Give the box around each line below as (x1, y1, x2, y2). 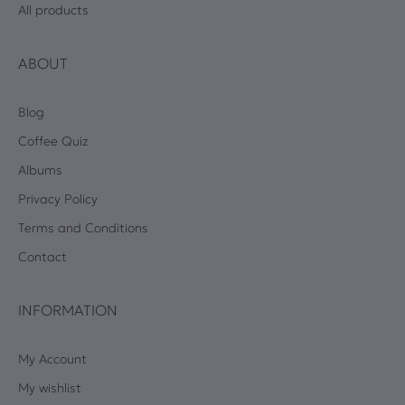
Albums (18, 162, 62, 178)
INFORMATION (18, 301, 118, 319)
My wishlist (18, 380, 81, 396)
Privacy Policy (18, 191, 98, 207)
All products (18, 2, 89, 18)
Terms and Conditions (18, 220, 148, 236)
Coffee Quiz (18, 133, 88, 149)
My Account (18, 351, 87, 367)
